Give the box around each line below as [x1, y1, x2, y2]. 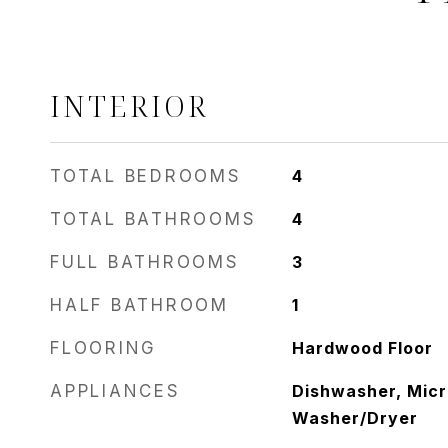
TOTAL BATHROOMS [50, 209, 257, 229]
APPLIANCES [50, 381, 181, 401]
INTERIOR [50, 86, 209, 125]
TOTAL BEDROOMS [50, 166, 242, 186]
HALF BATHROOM [50, 295, 229, 315]
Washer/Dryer [291, 408, 418, 428]
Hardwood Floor [291, 338, 433, 358]
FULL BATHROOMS [50, 252, 240, 272]
